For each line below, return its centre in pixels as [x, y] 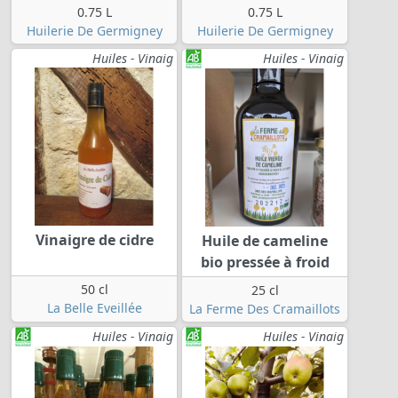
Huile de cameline [265, 241]
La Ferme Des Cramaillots [265, 309]
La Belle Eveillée [94, 308]
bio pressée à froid [265, 263]
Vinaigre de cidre [94, 240]
